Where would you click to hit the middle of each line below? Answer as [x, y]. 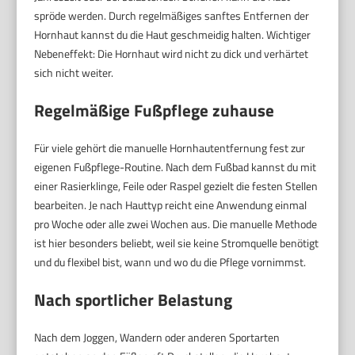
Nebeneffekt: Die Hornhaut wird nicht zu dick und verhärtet [172, 53]
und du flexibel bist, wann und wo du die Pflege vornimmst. [170, 261]
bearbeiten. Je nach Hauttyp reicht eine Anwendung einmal [171, 204]
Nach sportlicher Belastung [134, 299]
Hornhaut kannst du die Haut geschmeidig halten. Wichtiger [173, 34]
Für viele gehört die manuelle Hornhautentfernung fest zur [170, 147]
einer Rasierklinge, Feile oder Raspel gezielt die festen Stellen [176, 185]
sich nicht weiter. [74, 72]
